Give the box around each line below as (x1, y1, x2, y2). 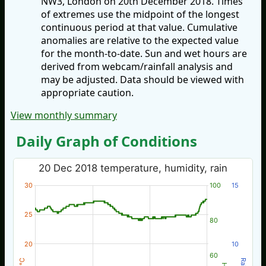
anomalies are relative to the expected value (40, 34, 239, 47)
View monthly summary (10, 109, 117, 122)
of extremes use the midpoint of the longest (40, 8, 239, 21)
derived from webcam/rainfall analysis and (40, 60, 233, 74)
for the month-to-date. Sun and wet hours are (40, 47, 247, 61)
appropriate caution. (40, 86, 134, 100)
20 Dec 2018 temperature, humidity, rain (39, 161, 228, 174)
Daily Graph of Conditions (16, 131, 198, 151)
